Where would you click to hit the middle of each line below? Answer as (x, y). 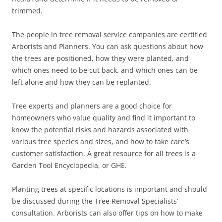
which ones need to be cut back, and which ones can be (105, 70)
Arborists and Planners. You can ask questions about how (108, 46)
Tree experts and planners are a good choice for (92, 106)
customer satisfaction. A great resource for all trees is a (104, 153)
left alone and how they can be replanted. (82, 82)
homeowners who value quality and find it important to (104, 118)
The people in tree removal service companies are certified (110, 34)
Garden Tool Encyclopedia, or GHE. (69, 165)
